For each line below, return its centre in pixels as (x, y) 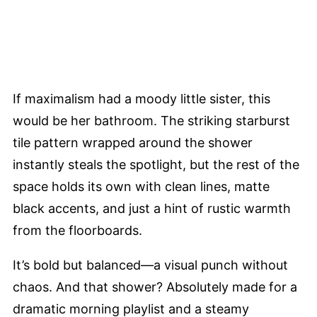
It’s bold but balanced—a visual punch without (150, 265)
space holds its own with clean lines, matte (141, 186)
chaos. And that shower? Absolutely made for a (155, 287)
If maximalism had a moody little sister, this (142, 98)
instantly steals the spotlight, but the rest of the (156, 164)
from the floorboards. (77, 230)
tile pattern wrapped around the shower (133, 142)
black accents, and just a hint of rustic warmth (152, 208)
